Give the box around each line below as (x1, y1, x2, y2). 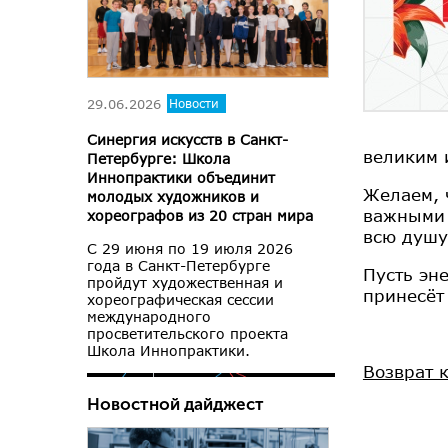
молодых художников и (87, 188, 259, 206)
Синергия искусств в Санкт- (87, 131, 288, 149)
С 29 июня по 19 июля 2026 (87, 240, 293, 258)
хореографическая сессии (87, 291, 274, 309)
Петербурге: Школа (87, 150, 230, 168)
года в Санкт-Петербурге (87, 257, 270, 275)
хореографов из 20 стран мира (87, 207, 313, 225)
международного (87, 308, 211, 326)
